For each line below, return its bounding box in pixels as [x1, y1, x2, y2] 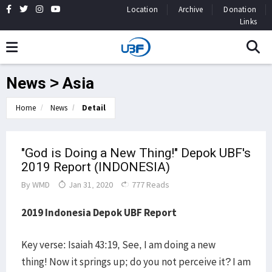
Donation [223, 4, 256, 15]
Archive [178, 4, 203, 15]
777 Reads [130, 179, 169, 190]
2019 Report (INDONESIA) [21, 160, 170, 174]
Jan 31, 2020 [67, 179, 113, 190]
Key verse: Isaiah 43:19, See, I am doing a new [21, 238, 216, 251]
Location [127, 4, 158, 15]
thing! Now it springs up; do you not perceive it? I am [21, 255, 251, 268]
